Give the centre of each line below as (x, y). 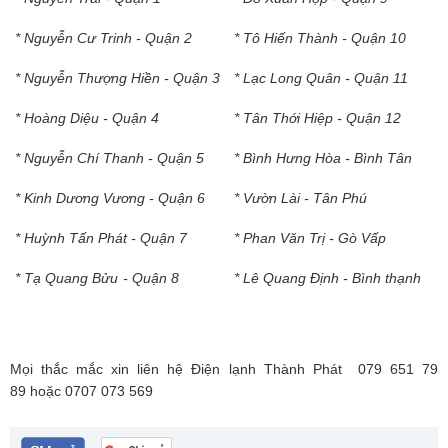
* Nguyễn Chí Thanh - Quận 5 (109, 157)
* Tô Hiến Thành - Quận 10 (320, 37)
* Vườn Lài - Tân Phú (300, 197)
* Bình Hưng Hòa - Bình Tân (323, 157)
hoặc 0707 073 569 (89, 390)
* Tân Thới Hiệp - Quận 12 (317, 117)
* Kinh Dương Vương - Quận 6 (110, 197)
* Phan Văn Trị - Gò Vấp (310, 237)
